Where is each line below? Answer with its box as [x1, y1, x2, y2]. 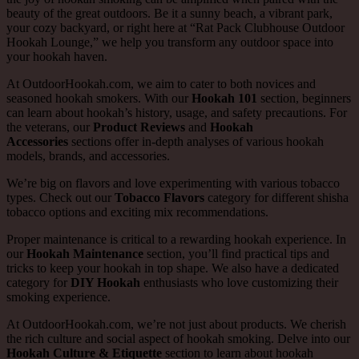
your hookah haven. [6, 50, 107, 64]
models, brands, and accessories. [6, 149, 170, 163]
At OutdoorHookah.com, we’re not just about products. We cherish [6, 317, 346, 332]
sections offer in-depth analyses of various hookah [68, 135, 324, 149]
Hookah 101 [192, 91, 257, 106]
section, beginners [257, 91, 351, 106]
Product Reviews [93, 120, 185, 135]
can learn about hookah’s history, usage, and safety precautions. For [6, 106, 347, 120]
